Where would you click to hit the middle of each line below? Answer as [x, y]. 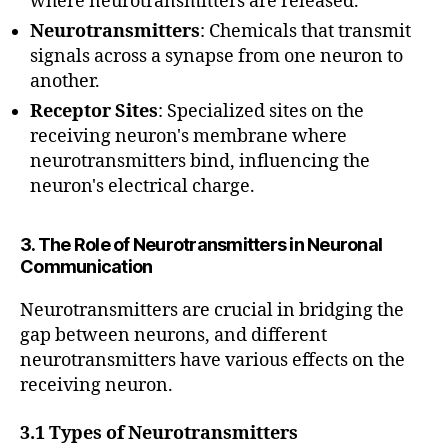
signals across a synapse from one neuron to [216, 57]
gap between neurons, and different [173, 336]
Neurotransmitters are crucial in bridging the [212, 311]
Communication [86, 267]
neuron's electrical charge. [142, 187]
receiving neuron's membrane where [188, 137]
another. [65, 82]
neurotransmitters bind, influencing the [200, 162]
